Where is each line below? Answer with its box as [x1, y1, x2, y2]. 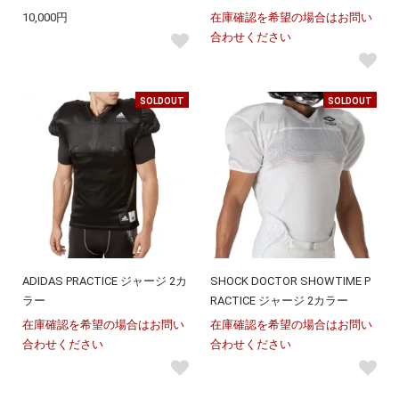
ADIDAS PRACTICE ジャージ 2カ [22, 274, 187, 288]
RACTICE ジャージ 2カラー [210, 294, 348, 307]
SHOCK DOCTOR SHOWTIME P [210, 274, 370, 288]
